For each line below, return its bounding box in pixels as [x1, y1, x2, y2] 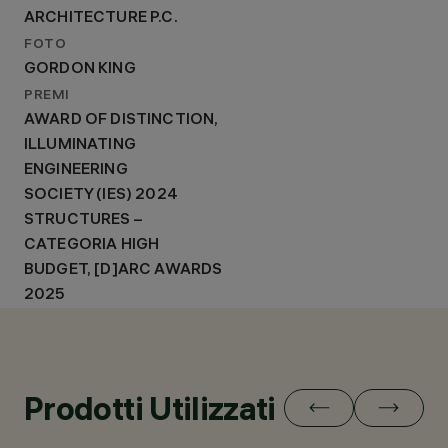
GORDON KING [24, 61, 136, 78]
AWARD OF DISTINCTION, [24, 112, 218, 129]
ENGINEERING [24, 162, 128, 179]
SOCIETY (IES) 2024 [24, 187, 178, 204]
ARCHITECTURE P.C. [24, 10, 178, 27]
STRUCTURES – [24, 212, 142, 229]
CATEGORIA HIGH [24, 237, 160, 254]
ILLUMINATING [24, 137, 136, 154]
